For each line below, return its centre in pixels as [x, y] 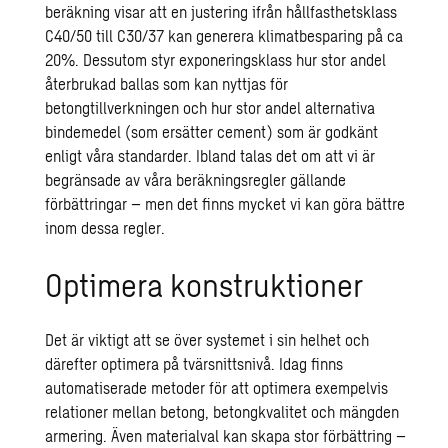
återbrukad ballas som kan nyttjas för [167, 83]
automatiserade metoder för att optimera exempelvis [217, 387]
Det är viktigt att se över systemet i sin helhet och [207, 339]
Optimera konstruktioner [204, 284]
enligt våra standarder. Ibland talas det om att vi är [210, 155]
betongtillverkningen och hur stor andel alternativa [210, 107]
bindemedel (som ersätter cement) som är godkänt [212, 131]
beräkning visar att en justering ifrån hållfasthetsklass [221, 11]
